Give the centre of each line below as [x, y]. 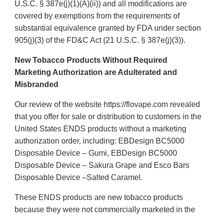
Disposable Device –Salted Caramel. [79, 178]
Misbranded [36, 85]
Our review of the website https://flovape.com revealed [107, 105]
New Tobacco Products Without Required [91, 60]
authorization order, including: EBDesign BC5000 [100, 141]
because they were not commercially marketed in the [105, 210]
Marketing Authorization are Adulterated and [96, 73]
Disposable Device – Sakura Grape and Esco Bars [102, 165]
